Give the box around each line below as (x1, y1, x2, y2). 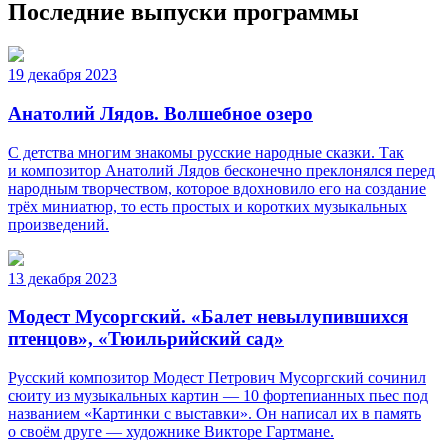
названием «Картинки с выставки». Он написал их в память (8, 404, 421, 422)
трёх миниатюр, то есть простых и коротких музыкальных (8, 197, 407, 215)
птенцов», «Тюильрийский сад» (8, 328, 284, 350)
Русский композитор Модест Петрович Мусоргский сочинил (8, 368, 426, 386)
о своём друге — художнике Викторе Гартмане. (8, 422, 334, 440)
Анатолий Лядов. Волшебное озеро (8, 102, 313, 124)
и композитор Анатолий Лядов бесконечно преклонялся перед (8, 161, 435, 179)
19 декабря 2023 (8, 66, 117, 84)
